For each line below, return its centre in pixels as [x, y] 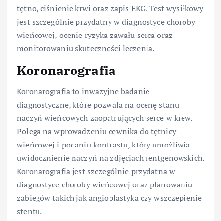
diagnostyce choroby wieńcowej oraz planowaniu [105, 184]
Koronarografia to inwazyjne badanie [83, 91]
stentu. [30, 211]
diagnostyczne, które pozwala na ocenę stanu [98, 104]
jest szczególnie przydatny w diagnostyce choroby [106, 22]
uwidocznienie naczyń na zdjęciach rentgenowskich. [110, 158]
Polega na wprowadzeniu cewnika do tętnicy [96, 131]
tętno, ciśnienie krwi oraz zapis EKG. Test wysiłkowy [110, 9]
